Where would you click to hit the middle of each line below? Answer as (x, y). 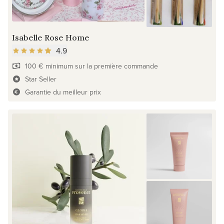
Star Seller (40, 79)
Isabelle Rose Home (51, 37)
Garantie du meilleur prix (63, 92)
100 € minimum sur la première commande (91, 66)
